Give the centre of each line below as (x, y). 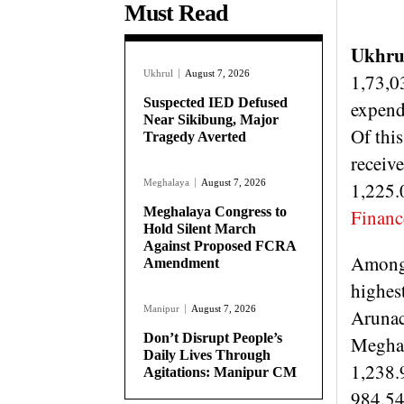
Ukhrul (158, 73)
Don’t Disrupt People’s (213, 337)
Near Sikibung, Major (211, 119)
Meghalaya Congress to (215, 211)
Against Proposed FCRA (220, 245)
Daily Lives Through (207, 354)
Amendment (181, 262)
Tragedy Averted (195, 136)
